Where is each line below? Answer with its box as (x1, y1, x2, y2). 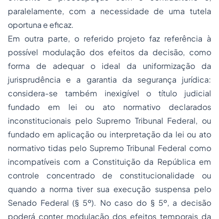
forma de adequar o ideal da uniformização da (8, 61, 211, 71)
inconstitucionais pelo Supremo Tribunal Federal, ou (8, 115, 211, 126)
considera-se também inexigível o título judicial (8, 88, 211, 98)
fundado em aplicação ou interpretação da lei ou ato (8, 129, 211, 139)
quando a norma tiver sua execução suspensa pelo (8, 184, 211, 194)
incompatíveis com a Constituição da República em (8, 156, 211, 167)
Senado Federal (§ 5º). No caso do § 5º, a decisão (8, 197, 211, 208)
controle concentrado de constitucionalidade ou (8, 170, 211, 180)
